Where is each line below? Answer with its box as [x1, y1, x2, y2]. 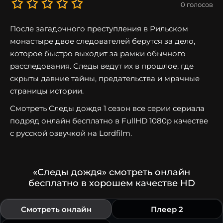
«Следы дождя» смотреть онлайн [33, 167, 190, 178]
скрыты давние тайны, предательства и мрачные [10, 74, 200, 84]
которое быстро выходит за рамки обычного [10, 49, 186, 59]
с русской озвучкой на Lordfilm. [10, 128, 132, 138]
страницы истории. [10, 86, 84, 96]
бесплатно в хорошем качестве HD [28, 178, 195, 189]
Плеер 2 [151, 205, 183, 215]
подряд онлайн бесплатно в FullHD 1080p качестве [10, 116, 208, 126]
